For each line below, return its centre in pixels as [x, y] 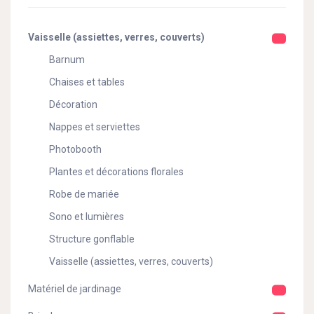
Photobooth [75, 149]
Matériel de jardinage [75, 289]
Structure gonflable [92, 239]
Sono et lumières [87, 217]
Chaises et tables [87, 82]
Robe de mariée [84, 194]
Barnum [67, 60]
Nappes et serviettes [95, 127]
